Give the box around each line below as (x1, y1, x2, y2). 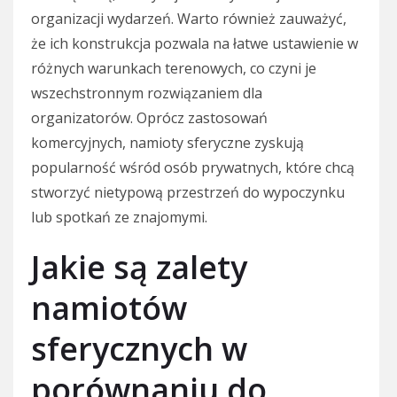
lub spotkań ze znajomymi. (31, 207, 207, 228)
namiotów (31, 286, 187, 331)
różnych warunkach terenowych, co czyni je (31, 58, 316, 79)
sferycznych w (31, 327, 247, 371)
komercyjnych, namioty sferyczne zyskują (31, 133, 304, 153)
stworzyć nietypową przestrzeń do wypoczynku (31, 183, 345, 203)
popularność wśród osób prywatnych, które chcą (31, 158, 354, 178)
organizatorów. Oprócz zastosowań (31, 108, 268, 128)
